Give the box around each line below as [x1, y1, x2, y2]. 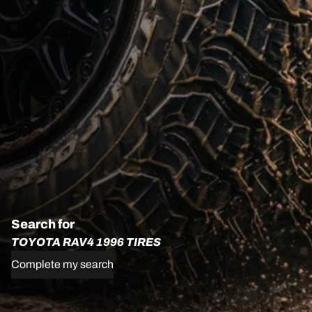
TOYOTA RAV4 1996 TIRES [11, 236, 161, 249]
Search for [11, 217, 75, 232]
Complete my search [11, 258, 114, 271]
